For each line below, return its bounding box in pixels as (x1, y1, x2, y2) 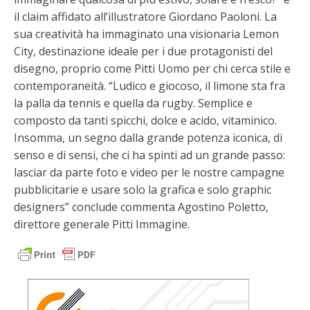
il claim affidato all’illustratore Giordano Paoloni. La (14, 8, 277, 24)
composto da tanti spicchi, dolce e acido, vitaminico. (14, 112, 277, 128)
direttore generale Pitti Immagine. (14, 216, 190, 232)
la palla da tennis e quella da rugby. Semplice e (14, 95, 253, 111)
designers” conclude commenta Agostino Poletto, (14, 199, 268, 215)
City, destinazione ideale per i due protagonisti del (14, 43, 273, 59)
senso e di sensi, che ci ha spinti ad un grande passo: (14, 147, 285, 163)
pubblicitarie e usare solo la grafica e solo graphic (14, 181, 271, 197)
